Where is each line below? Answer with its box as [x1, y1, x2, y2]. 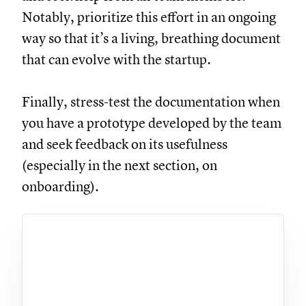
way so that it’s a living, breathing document [44, 30, 303, 48]
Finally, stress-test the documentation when [44, 94, 302, 111]
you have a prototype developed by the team [44, 115, 303, 133]
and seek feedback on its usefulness [44, 136, 249, 154]
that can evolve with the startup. [44, 51, 233, 69]
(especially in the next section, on [44, 157, 239, 175]
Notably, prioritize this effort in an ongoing [44, 9, 298, 27]
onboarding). [44, 178, 121, 196]
